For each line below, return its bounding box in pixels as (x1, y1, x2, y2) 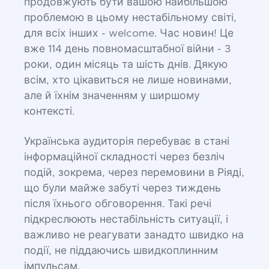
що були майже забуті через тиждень (24, 183, 221, 194)
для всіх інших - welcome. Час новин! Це (24, 28, 234, 39)
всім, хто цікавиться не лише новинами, (24, 75, 232, 86)
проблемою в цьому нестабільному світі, (24, 13, 237, 23)
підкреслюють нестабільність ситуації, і (24, 214, 228, 225)
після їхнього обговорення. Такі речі (24, 199, 211, 210)
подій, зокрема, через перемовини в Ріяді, (24, 168, 244, 178)
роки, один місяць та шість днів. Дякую (24, 59, 228, 70)
